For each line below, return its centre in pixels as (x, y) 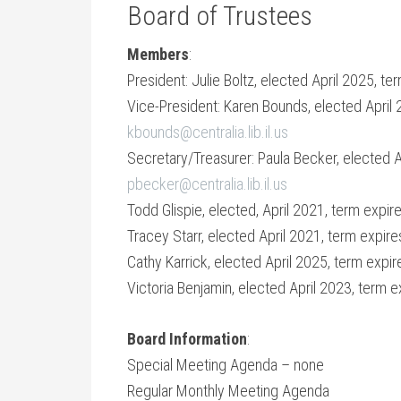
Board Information (187, 339)
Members (158, 54)
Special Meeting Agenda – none (226, 365)
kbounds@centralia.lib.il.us (208, 132)
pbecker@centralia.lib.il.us (207, 184)
